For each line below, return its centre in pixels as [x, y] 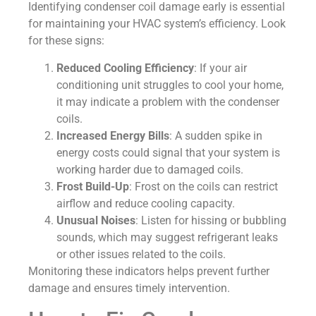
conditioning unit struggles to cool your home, [170, 85]
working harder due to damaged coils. [150, 169]
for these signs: [66, 41]
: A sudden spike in [216, 135]
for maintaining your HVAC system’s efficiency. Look [157, 24]
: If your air [220, 68]
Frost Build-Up [93, 186]
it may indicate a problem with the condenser [168, 102]
